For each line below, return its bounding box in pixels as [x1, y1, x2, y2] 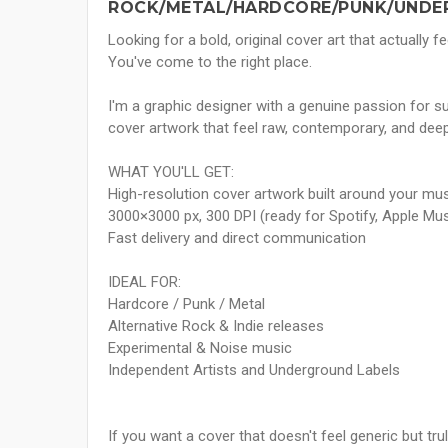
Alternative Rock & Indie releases [108, 317, 324, 336]
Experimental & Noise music [108, 339, 292, 358]
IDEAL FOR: [108, 273, 181, 292]
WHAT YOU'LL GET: [108, 163, 234, 182]
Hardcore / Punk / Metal [108, 295, 265, 314]
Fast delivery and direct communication [108, 229, 366, 248]
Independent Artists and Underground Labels [108, 361, 400, 380]
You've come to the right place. [108, 53, 312, 72]
